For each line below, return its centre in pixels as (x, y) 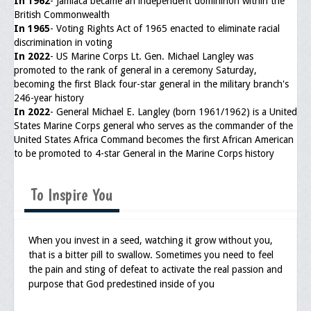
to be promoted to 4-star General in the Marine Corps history (144, 153)
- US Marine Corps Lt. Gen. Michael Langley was (152, 56)
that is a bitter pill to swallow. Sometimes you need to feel (151, 255)
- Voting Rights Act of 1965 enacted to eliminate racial (165, 28)
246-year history (49, 98)
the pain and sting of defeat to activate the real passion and (155, 269)
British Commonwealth (62, 15)
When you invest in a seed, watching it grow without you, (151, 240)
